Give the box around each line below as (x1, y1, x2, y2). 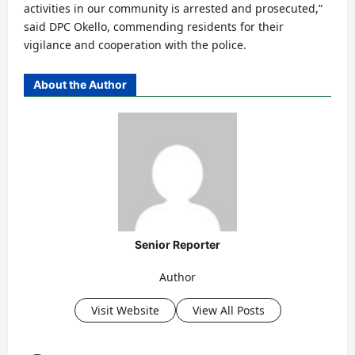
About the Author (33, 78, 127, 92)
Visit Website (90, 302, 159, 318)
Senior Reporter (135, 238, 220, 252)
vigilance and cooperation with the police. (24, 37, 246, 53)
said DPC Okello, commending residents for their (24, 19, 284, 35)
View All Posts (192, 302, 265, 318)
